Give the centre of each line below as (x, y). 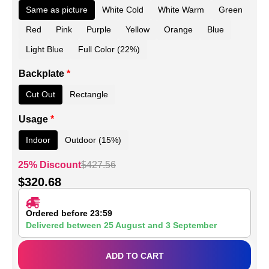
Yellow (138, 29)
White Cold (123, 9)
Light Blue (45, 49)
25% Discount (50, 165)
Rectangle (89, 95)
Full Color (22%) (109, 49)
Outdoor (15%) (93, 140)
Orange (178, 29)
